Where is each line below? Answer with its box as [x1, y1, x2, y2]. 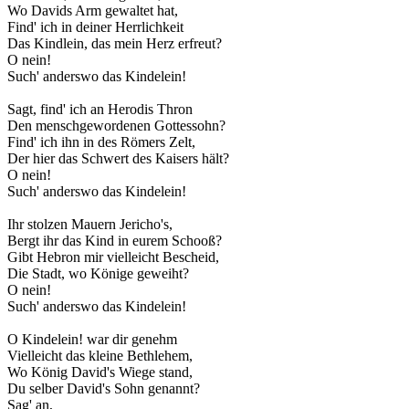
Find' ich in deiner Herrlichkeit [7, 19, 184, 36]
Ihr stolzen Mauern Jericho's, [7, 216, 173, 233]
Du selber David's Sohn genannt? [7, 381, 200, 397]
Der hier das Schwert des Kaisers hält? [7, 151, 229, 167]
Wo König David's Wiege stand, [7, 364, 193, 381]
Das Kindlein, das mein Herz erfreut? [7, 36, 222, 52]
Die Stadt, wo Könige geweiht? [7, 266, 189, 282]
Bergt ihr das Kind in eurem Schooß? [7, 233, 222, 249]
